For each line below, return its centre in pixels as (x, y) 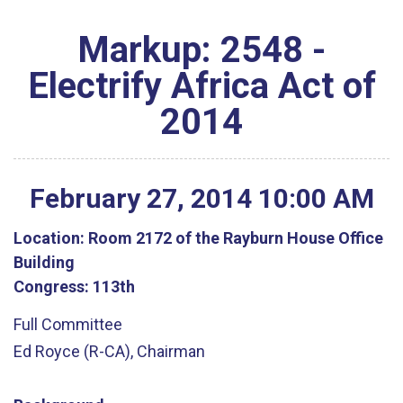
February (85, 198)
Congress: (51, 286)
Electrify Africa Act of (201, 86)
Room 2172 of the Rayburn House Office (234, 237)
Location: (49, 237)
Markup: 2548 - (201, 50)
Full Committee (68, 324)
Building (44, 262)
